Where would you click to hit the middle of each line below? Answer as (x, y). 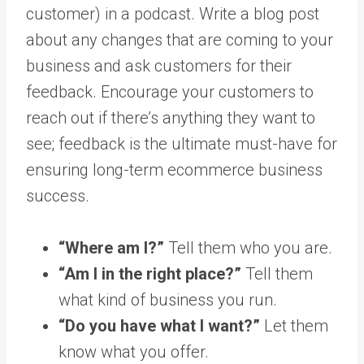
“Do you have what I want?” (159, 325)
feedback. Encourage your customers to (170, 91)
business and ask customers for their (159, 65)
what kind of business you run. (168, 299)
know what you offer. (134, 351)
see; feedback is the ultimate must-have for (182, 143)
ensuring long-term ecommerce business (174, 169)
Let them (294, 325)
